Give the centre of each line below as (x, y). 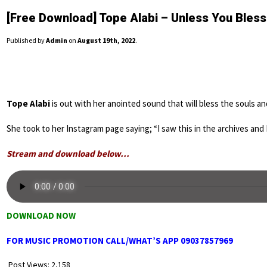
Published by (26, 41)
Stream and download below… (68, 154)
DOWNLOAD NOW (41, 216)
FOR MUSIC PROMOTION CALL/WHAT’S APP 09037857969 (120, 241)
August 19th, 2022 (106, 41)
